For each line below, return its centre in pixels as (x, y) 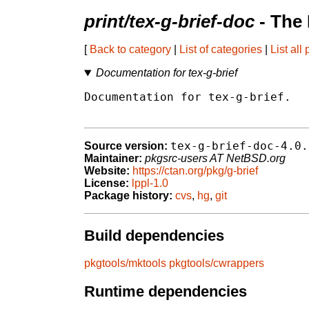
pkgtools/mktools (125, 263)
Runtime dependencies (166, 292)
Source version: (126, 146)
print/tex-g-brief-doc (169, 22)
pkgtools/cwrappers (217, 263)
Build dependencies (154, 235)
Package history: (128, 196)
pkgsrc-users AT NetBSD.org (215, 159)
